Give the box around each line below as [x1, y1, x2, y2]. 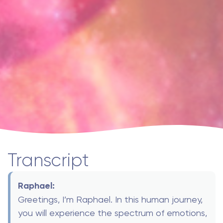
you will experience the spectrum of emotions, [18, 207, 207, 218]
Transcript [7, 149, 89, 171]
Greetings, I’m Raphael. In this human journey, [18, 194, 203, 205]
